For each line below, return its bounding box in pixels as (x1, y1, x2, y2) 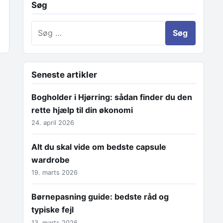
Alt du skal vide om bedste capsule (31, 141, 166, 152)
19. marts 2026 (31, 169, 78, 177)
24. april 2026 (31, 118, 74, 126)
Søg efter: (31, 21, 68, 32)
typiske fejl (31, 205, 74, 215)
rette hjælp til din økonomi (31, 105, 133, 115)
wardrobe (31, 154, 70, 165)
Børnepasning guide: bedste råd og (31, 192, 169, 202)
